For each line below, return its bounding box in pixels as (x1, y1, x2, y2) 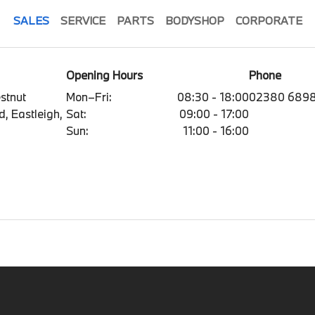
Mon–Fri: (65, 89, 112, 105)
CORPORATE (235, 13, 302, 28)
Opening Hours (65, 67, 143, 83)
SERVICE (60, 13, 105, 28)
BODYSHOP (165, 13, 224, 28)
